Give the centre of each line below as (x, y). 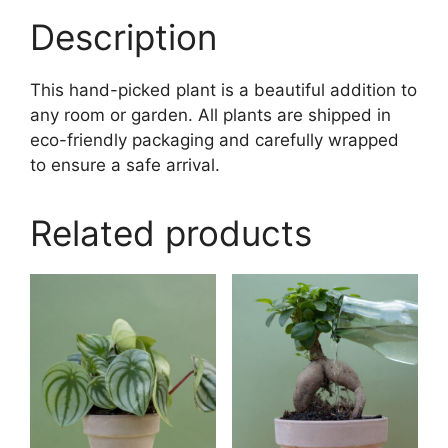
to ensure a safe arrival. (125, 165)
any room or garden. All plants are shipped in (210, 115)
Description (123, 37)
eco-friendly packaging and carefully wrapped (214, 140)
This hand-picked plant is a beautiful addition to (223, 90)
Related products (171, 233)
